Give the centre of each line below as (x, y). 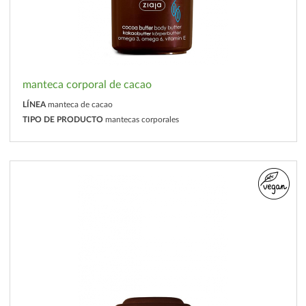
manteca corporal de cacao (87, 84)
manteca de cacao (80, 105)
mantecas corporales (142, 119)
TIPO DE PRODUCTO (62, 119)
